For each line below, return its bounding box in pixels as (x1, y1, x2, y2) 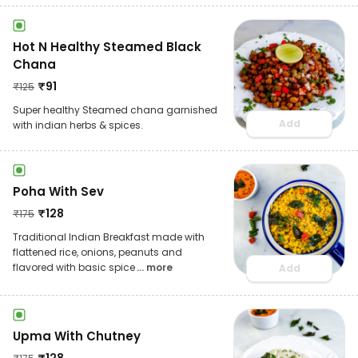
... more (137, 260, 173, 274)
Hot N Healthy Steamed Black (13, 38, 201, 55)
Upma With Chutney (13, 327, 141, 344)
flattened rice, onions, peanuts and (13, 245, 182, 259)
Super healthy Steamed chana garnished (13, 102, 217, 117)
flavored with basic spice (13, 260, 135, 274)
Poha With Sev (13, 182, 104, 200)
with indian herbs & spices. (13, 117, 143, 132)
